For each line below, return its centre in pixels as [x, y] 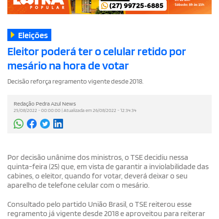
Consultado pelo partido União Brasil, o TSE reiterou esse [99, 204]
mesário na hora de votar [68, 65]
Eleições [33, 35]
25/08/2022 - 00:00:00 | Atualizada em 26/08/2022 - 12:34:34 [75, 110]
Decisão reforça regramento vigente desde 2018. [75, 81]
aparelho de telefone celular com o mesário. [78, 185]
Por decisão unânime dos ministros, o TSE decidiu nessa [98, 157]
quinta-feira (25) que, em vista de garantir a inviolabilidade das [108, 166]
